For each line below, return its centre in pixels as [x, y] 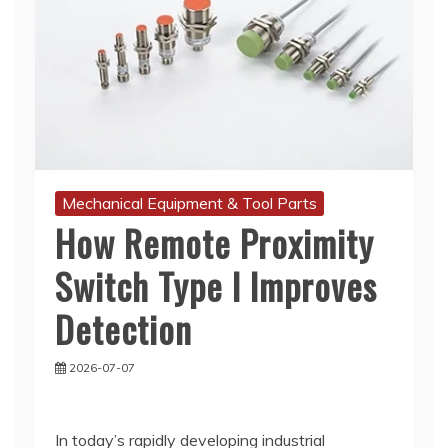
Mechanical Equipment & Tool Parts [189, 202]
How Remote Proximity [214, 242]
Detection [123, 328]
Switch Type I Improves [216, 285]
